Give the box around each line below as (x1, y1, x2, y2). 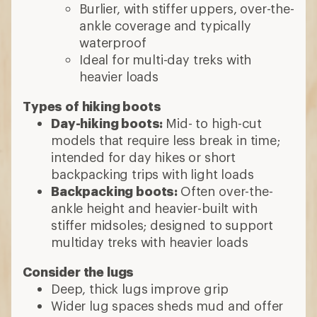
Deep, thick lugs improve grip (51, 281, 229, 297)
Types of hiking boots (23, 98, 161, 115)
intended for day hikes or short (51, 149, 236, 166)
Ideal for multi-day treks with (79, 52, 252, 68)
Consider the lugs (23, 264, 134, 280)
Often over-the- (180, 183, 273, 200)
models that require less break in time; (51, 132, 280, 149)
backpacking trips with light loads (51, 166, 254, 183)
